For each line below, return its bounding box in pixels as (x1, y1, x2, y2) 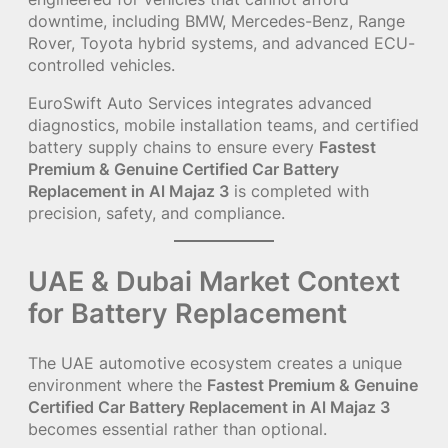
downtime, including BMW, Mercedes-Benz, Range (28, 10, 405, 31)
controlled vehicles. (28, 54, 175, 75)
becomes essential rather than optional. (28, 418, 327, 439)
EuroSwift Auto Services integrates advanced (28, 92, 372, 113)
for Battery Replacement (28, 295, 347, 330)
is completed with (229, 180, 369, 201)
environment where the (28, 374, 207, 395)
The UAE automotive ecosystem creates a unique (28, 352, 402, 373)
